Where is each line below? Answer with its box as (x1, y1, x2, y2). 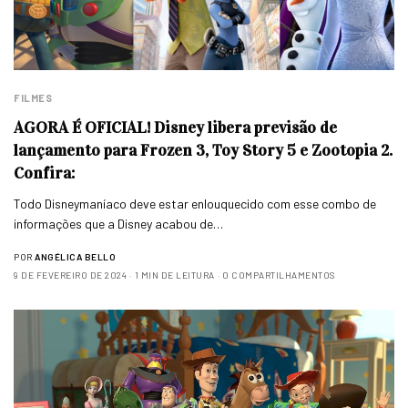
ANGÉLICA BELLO (35, 250, 116, 262)
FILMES (14, 91, 53, 104)
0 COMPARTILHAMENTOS (222, 269, 335, 280)
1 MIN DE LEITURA (134, 269, 215, 280)
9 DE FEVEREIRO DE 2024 (14, 269, 127, 280)
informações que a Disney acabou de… (14, 215, 224, 231)
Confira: (14, 162, 75, 183)
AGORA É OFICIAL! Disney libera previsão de (14, 117, 337, 138)
